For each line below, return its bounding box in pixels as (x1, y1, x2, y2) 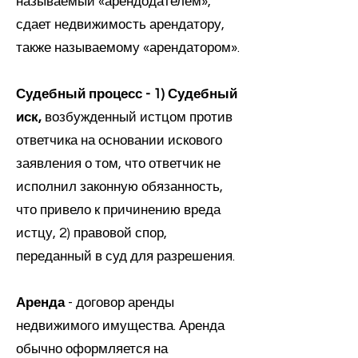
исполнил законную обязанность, (16, 180, 223, 194)
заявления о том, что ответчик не (16, 157, 221, 171)
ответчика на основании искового (16, 133, 222, 148)
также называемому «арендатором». (16, 41, 240, 55)
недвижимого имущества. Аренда (16, 319, 225, 333)
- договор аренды (65, 296, 174, 310)
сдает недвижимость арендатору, (16, 18, 225, 32)
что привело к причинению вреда (16, 203, 221, 217)
